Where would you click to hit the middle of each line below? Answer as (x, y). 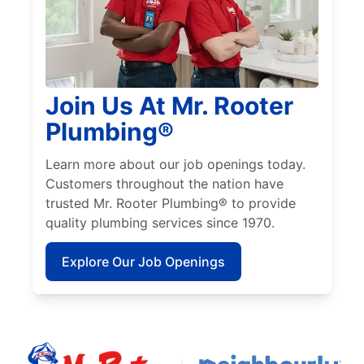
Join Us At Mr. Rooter (169, 106)
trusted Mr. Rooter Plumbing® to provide (171, 204)
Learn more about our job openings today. (175, 165)
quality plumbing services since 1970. (160, 223)
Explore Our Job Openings (143, 262)
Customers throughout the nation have (165, 184)
